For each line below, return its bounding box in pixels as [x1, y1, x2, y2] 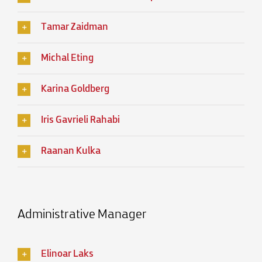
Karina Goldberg [41, 84, 109, 95]
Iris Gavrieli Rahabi [41, 115, 120, 126]
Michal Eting [41, 53, 94, 64]
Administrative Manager [18, 208, 147, 222]
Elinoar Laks [41, 249, 94, 260]
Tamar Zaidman [41, 22, 108, 33]
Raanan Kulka [41, 146, 101, 157]
